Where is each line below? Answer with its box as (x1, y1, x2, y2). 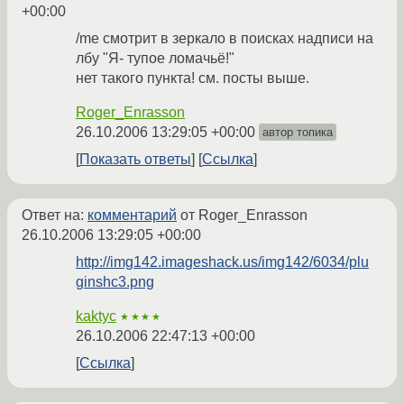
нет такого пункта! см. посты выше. (76, 70, 309, 87)
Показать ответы (79, 151, 191, 168)
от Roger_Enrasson (177, 207, 308, 224)
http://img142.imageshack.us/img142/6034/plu (76, 254, 369, 271)
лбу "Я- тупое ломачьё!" (76, 50, 234, 67)
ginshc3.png (76, 274, 154, 290)
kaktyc (76, 308, 116, 325)
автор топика (262, 125, 333, 140)
